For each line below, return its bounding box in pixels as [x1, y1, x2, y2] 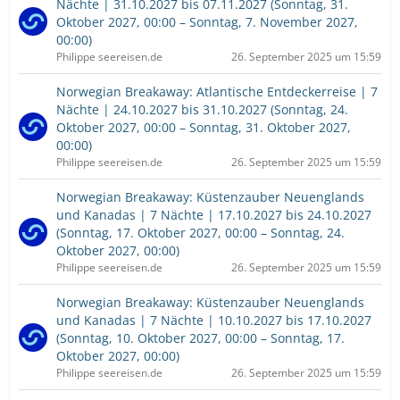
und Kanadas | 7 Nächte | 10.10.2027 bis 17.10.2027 [56, 312, 371, 329]
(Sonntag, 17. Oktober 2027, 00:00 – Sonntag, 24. [56, 224, 345, 241]
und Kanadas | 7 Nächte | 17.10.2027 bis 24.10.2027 [56, 206, 371, 223]
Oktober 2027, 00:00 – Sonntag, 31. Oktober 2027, [56, 119, 351, 136]
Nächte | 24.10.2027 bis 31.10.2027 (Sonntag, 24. [56, 101, 348, 118]
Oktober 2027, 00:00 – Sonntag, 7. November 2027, [56, 13, 358, 30]
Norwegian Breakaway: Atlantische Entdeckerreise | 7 [56, 83, 378, 100]
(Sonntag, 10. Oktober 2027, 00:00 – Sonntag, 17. [56, 329, 345, 346]
